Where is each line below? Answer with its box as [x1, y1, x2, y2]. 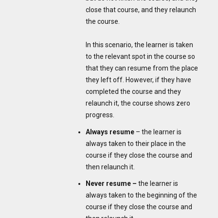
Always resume [86, 127, 136, 136]
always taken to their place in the [86, 139, 186, 147]
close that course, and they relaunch [86, 6, 196, 14]
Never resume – [86, 180, 138, 188]
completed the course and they [86, 88, 181, 96]
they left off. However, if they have [86, 76, 191, 84]
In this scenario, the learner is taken [86, 41, 193, 49]
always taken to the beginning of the [86, 191, 197, 200]
